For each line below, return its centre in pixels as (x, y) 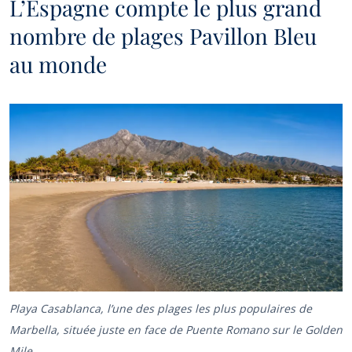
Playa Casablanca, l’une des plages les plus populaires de (161, 309)
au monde (58, 64)
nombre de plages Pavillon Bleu (163, 36)
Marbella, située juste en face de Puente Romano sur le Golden (176, 330)
